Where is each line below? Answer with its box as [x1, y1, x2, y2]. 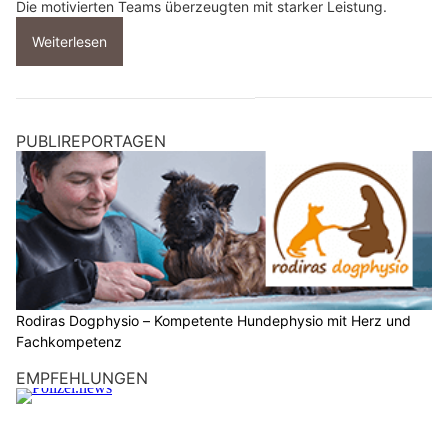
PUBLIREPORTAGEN [16, 130, 166, 151]
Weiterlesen [32, 32, 107, 50]
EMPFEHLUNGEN [16, 368, 148, 389]
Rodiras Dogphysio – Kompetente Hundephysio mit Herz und [16, 312, 411, 330]
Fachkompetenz [16, 333, 122, 351]
